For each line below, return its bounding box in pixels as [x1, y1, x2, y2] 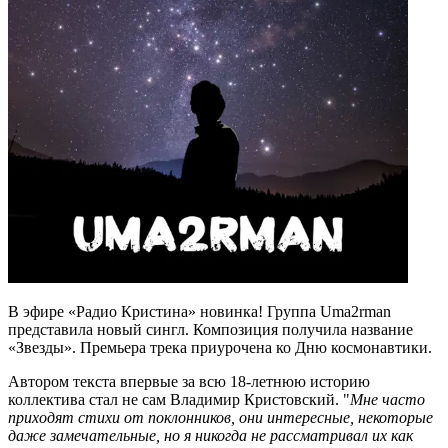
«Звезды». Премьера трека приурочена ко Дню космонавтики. [8, 339, 432, 356]
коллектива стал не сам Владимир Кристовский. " [8, 391, 350, 408]
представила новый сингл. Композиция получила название [8, 321, 413, 338]
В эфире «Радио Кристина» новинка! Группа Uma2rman [8, 303, 391, 320]
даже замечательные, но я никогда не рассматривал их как [8, 427, 413, 444]
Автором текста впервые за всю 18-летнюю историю [8, 373, 370, 390]
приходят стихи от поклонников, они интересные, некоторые [8, 409, 433, 426]
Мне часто [350, 391, 425, 408]
